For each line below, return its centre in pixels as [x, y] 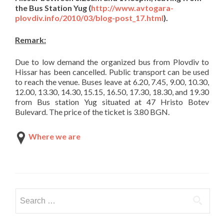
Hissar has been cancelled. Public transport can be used [112, 72]
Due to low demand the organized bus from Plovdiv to [112, 62]
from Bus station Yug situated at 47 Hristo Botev [112, 102]
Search [26, 194]
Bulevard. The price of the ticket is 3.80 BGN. [92, 112]
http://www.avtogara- [132, 8]
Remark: [30, 40]
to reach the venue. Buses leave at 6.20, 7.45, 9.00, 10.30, [112, 82]
